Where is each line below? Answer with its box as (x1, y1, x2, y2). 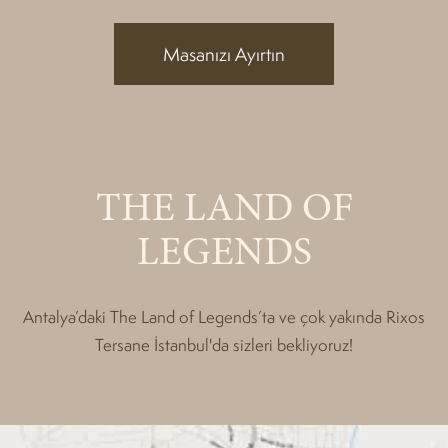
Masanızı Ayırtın (163, 42, 285, 66)
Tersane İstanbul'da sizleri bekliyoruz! (95, 334, 353, 356)
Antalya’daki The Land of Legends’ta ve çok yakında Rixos (23, 306, 425, 328)
